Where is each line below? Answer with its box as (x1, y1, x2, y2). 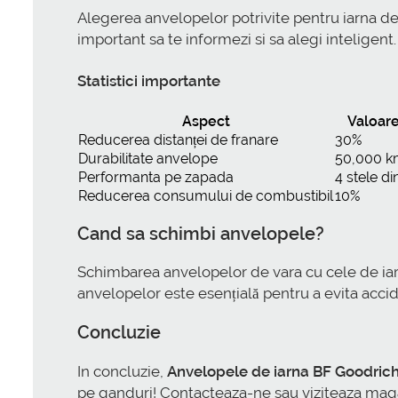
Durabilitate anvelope (78, 149, 218, 167)
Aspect (181, 112, 230, 130)
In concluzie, (77, 362, 167, 381)
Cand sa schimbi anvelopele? (77, 222, 324, 244)
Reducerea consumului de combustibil (78, 187, 333, 204)
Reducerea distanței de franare (78, 131, 278, 148)
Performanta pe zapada (78, 168, 234, 186)
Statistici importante (77, 72, 220, 91)
